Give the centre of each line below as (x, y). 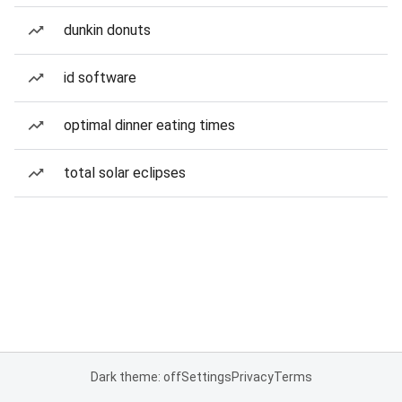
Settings (206, 377)
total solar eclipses (125, 173)
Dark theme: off (135, 377)
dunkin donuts (107, 30)
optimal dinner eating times (149, 125)
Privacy (252, 377)
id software (100, 78)
